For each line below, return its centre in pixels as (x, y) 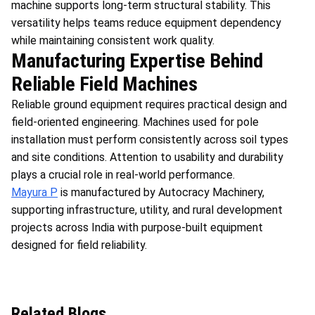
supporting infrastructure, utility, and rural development (147, 210)
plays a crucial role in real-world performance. (123, 174)
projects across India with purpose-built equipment (137, 227)
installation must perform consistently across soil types (150, 139)
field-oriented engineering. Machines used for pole (135, 122)
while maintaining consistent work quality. (113, 40)
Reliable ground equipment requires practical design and (149, 104)
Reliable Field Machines (104, 84)
